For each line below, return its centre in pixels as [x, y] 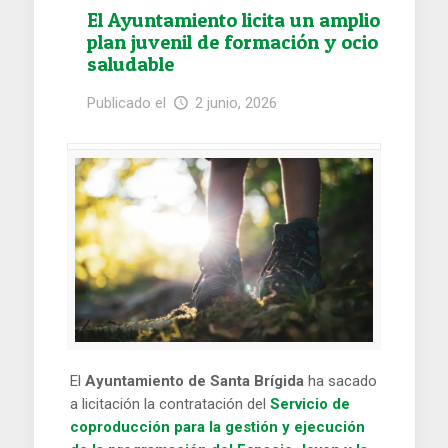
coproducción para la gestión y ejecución [218, 427]
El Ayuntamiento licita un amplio [233, 20]
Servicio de [310, 404]
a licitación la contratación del [170, 404]
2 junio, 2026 [236, 103]
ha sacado [341, 381]
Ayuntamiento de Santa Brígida [195, 381]
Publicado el [128, 103]
